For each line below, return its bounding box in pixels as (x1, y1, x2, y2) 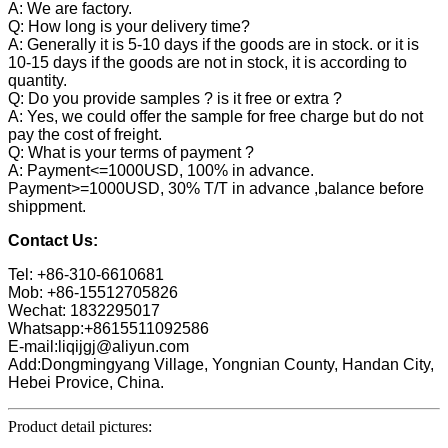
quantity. (8, 72, 67, 90)
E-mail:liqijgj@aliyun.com (8, 338, 189, 356)
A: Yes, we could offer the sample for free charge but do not (8, 108, 423, 126)
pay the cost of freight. (8, 126, 162, 144)
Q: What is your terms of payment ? (8, 144, 254, 162)
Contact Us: (8, 232, 98, 250)
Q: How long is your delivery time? (8, 18, 250, 36)
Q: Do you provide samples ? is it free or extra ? (8, 90, 342, 108)
